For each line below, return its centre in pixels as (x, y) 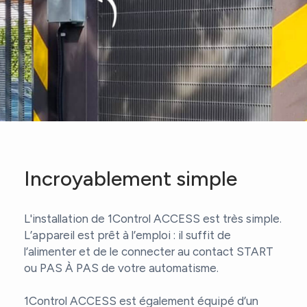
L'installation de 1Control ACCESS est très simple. (153, 219)
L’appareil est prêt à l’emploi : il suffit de (127, 235)
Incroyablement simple (131, 179)
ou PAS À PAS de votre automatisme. (121, 268)
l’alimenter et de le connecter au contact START (149, 252)
